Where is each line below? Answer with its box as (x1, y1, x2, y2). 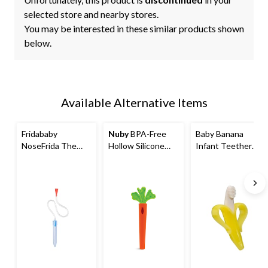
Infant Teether (195, 141, 252, 151)
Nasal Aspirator (22, 165, 79, 175)
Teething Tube (108, 165, 165, 175)
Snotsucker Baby (22, 153, 85, 163)
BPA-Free (129, 129, 167, 139)
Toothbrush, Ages (195, 153, 264, 163)
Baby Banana (195, 129, 243, 139)
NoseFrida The (22, 141, 77, 151)
